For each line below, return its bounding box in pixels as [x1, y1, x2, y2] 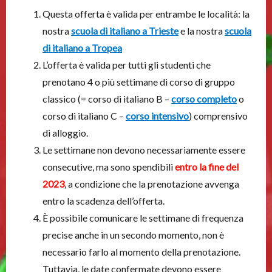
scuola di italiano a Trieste [71, 25, 178, 36]
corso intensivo [126, 110, 189, 121]
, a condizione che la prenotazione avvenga [64, 178, 239, 189]
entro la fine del [175, 161, 239, 172]
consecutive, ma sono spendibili [42, 161, 175, 172]
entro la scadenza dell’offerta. [42, 195, 165, 206]
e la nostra [178, 25, 225, 36]
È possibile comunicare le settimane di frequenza [42, 212, 243, 223]
